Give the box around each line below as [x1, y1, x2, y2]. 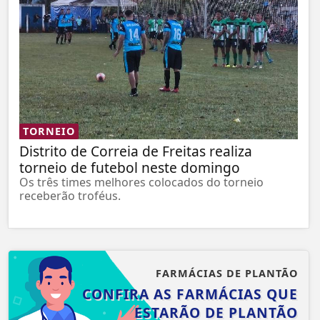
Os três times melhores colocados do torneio [19, 174, 264, 190]
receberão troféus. [19, 187, 121, 204]
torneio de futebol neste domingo [19, 157, 240, 177]
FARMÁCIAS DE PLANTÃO [156, 266, 298, 280]
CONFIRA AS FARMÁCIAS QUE [82, 284, 298, 304]
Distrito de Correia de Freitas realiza [19, 141, 252, 161]
